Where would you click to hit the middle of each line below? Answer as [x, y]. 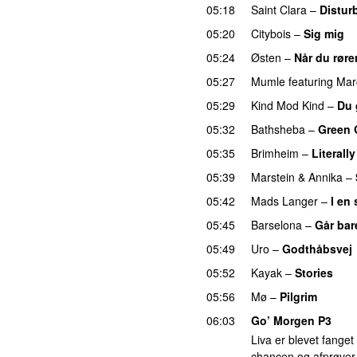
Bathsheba [278, 129]
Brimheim [275, 153]
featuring [311, 81]
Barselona [277, 224]
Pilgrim [298, 296]
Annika [326, 177]
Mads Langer [284, 200]
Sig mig [324, 33]
